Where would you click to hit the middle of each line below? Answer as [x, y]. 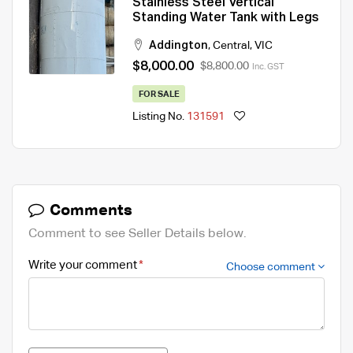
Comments [89, 211]
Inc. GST [268, 67]
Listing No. [160, 116]
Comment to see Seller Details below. [137, 234]
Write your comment [83, 266]
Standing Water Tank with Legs [226, 19]
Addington [178, 46]
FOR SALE [159, 95]
